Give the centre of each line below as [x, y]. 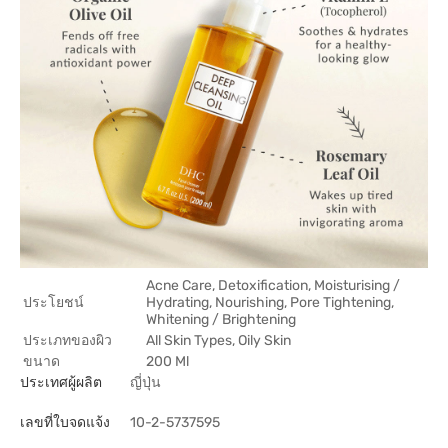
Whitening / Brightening [221, 319]
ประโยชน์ [53, 302]
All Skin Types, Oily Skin [218, 340]
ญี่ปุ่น [145, 382]
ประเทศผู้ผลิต [61, 382]
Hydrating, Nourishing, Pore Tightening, [270, 302]
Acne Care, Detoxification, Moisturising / [273, 285]
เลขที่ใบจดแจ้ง [65, 422]
